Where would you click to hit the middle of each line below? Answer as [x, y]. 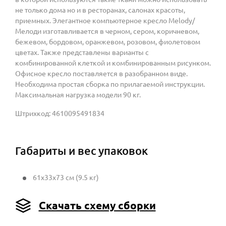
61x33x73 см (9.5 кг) [66, 177]
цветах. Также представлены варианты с [82, 52]
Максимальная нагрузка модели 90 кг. [78, 95]
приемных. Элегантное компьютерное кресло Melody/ [105, 20]
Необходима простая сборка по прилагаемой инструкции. [110, 84]
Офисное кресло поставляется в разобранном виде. [101, 73]
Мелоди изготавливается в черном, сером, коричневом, [107, 31]
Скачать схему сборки [97, 205]
